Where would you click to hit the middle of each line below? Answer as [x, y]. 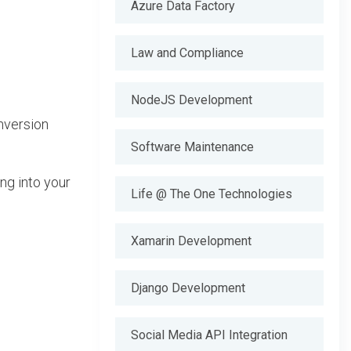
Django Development [188, 288]
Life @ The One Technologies [212, 194]
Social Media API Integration [209, 335]
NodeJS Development [192, 100]
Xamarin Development [191, 241]
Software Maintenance [192, 147]
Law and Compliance [187, 53]
